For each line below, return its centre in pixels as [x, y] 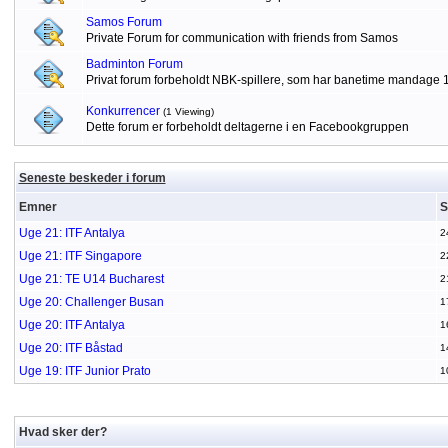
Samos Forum [123, 22]
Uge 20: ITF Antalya [71, 325]
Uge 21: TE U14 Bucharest [91, 279]
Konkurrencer [122, 111]
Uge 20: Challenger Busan [91, 302]
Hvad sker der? [62, 432]
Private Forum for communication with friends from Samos [241, 38]
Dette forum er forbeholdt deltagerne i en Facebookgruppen [247, 127]
